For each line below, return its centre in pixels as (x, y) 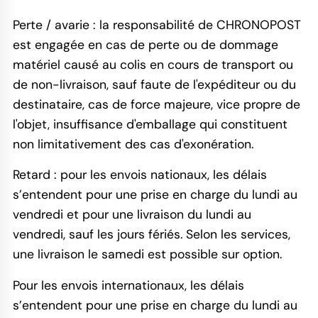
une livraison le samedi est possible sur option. (147, 254)
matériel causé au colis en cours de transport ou (153, 64)
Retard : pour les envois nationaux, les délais (139, 175)
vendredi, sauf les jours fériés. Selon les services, (151, 235)
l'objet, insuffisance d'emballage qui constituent (150, 124)
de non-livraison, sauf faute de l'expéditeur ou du (154, 84)
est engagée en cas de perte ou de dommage (145, 44)
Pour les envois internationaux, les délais (128, 286)
